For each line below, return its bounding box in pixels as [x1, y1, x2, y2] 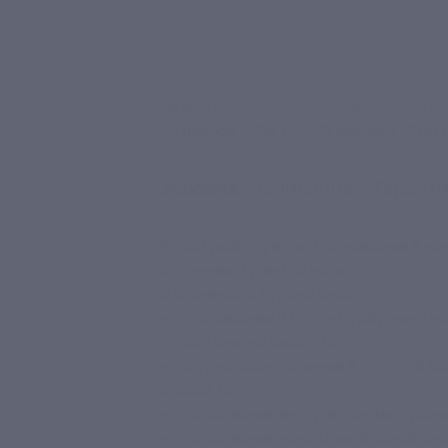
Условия [160, 176, 239, 200]
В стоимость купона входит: [160, 283, 373, 303]
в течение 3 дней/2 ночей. [160, 259, 357, 279]
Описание [259, 175, 355, 200]
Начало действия [160, 98, 274, 115]
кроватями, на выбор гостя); [160, 331, 372, 351]
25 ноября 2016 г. [160, 120, 290, 140]
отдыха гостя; [160, 379, 263, 399]
